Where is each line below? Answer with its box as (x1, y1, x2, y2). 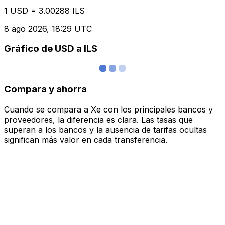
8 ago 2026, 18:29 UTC (4, 23, 92, 34)
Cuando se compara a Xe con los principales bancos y (4, 104, 213, 115)
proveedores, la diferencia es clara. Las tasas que (4, 114, 193, 125)
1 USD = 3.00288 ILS (4, 5, 85, 16)
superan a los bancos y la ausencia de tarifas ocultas (4, 124, 207, 135)
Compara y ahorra (4, 83, 87, 95)
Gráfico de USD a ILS (4, 43, 97, 55)
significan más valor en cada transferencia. (4, 134, 167, 145)
